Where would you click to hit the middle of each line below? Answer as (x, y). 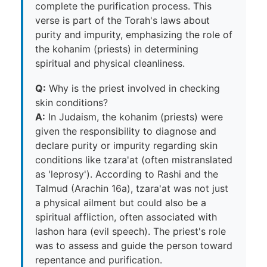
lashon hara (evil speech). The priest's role (131, 231)
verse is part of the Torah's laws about (122, 20)
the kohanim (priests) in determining (117, 49)
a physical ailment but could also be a (121, 202)
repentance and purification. (99, 260)
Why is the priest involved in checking (133, 88)
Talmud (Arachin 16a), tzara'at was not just (132, 188)
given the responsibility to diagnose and (126, 131)
